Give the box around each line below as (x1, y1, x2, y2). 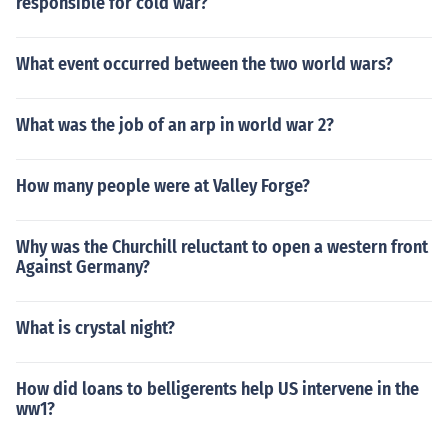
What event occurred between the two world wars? (16, 53, 393, 75)
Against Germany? (16, 256, 150, 278)
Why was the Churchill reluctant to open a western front (16, 236, 428, 258)
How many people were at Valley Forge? (16, 175, 310, 197)
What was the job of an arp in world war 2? (16, 114, 334, 136)
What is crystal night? (16, 317, 175, 339)
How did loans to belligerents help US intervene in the (16, 378, 419, 400)
